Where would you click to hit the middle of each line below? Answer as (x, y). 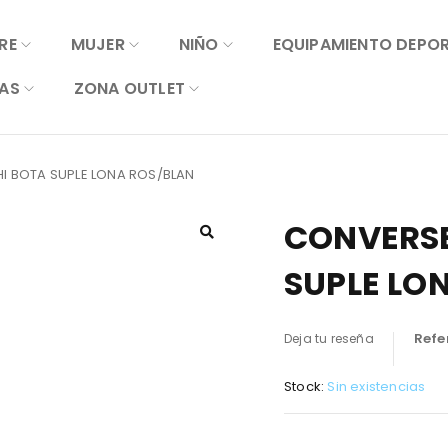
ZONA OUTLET (129, 88)
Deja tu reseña (329, 338)
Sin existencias (376, 386)
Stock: (304, 386)
